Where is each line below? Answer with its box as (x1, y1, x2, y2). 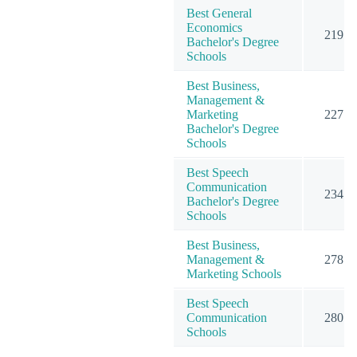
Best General (186, 6, 252, 20)
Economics (186, 20, 242, 34)
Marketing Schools (186, 266, 281, 280)
